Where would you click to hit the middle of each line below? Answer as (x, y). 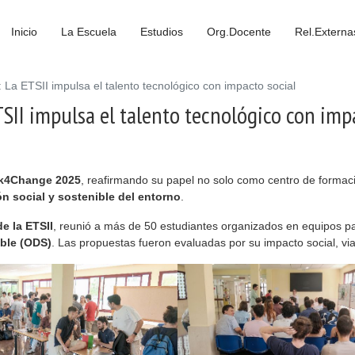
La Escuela (89, 32)
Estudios (162, 32)
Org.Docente (239, 32)
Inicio (24, 32)
